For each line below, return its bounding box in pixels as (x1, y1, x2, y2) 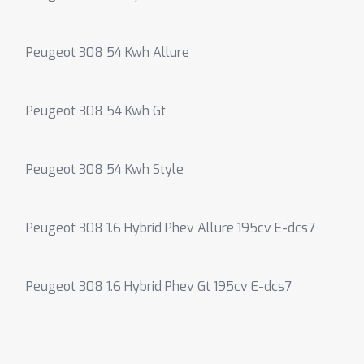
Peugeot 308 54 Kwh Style (26, 161, 184, 178)
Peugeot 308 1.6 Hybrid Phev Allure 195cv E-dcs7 (26, 219, 315, 236)
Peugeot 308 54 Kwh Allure (26, 44, 189, 61)
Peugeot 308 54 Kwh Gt (26, 102, 166, 119)
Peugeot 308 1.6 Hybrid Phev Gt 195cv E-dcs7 (26, 278, 292, 295)
